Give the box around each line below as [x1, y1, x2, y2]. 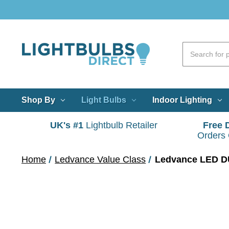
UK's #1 [50, 120, 83, 131]
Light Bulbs [81, 95, 126, 104]
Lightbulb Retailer [83, 120, 157, 131]
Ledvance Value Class [55, 154, 146, 165]
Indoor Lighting [152, 95, 212, 104]
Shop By [21, 95, 55, 104]
